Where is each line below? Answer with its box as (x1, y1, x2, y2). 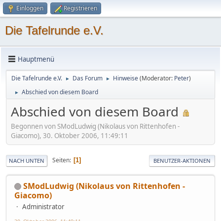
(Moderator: (140, 74, 174, 82)
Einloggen (16, 4, 43, 12)
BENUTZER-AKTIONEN (153, 156, 211, 164)
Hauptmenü (18, 54, 54, 64)
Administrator (22, 202, 65, 211)
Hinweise (113, 74, 138, 82)
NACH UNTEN (9, 156, 44, 164)
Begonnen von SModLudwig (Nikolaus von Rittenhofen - (11, 121, 180, 131)
